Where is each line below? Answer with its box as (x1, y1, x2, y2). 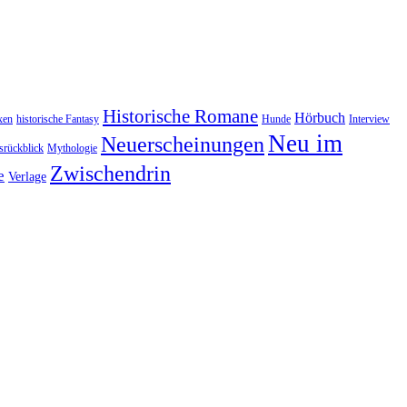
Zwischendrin (50, 161, 171, 185)
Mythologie (47, 142, 97, 154)
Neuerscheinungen (101, 132, 264, 156)
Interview (349, 113, 390, 125)
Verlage (8, 169, 46, 184)
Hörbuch (294, 109, 345, 125)
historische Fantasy (16, 113, 99, 125)
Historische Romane (103, 104, 258, 127)
